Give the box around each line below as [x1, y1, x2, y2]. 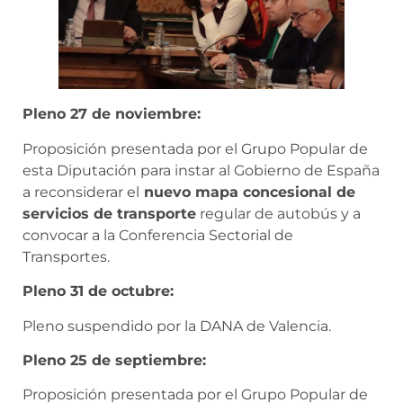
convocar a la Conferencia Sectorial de [22, 226, 293, 244]
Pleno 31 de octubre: [22, 282, 174, 300]
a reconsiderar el [22, 183, 139, 201]
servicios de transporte [22, 204, 196, 222]
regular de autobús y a [196, 204, 361, 222]
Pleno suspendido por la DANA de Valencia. [22, 317, 331, 335]
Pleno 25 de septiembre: [22, 351, 206, 369]
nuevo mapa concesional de [139, 183, 355, 201]
